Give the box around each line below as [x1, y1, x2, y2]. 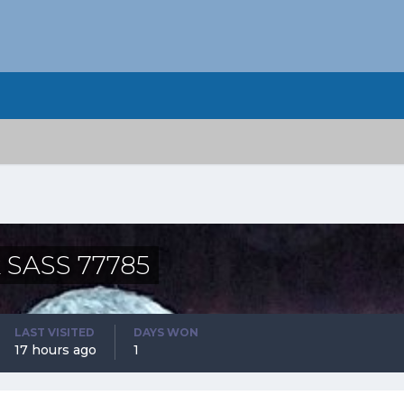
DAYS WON [133, 325, 198, 339]
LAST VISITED [14, 325, 95, 339]
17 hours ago [14, 341, 96, 358]
